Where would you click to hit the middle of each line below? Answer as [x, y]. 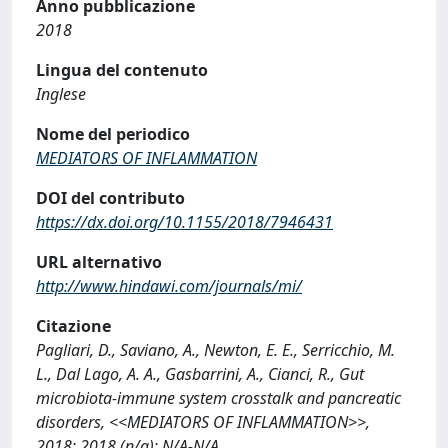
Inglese [61, 94]
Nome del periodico [113, 134]
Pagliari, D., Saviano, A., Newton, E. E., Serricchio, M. [215, 350]
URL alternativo [99, 262]
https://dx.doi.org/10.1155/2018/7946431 [184, 222]
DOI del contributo [110, 198]
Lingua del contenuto [122, 70]
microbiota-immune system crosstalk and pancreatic [218, 398]
